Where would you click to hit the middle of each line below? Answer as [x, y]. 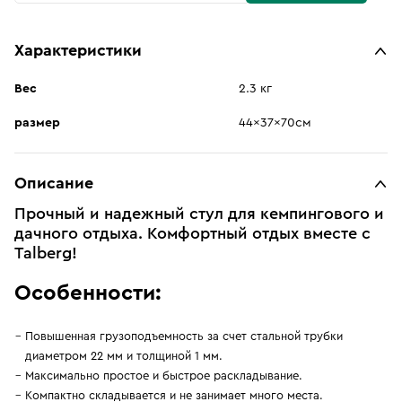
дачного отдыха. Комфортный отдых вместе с [192, 233]
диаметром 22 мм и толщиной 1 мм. [124, 356]
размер [37, 123]
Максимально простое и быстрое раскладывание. [164, 376]
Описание [54, 183]
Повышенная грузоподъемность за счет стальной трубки [184, 336]
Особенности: [88, 293]
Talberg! [46, 253]
